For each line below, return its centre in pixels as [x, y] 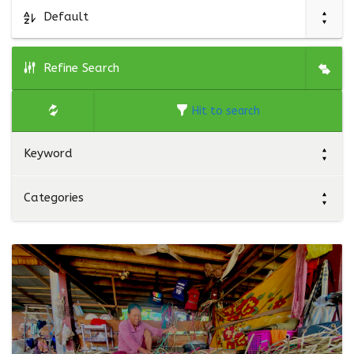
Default [66, 17]
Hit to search [226, 111]
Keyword [48, 153]
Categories [54, 198]
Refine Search [81, 68]
